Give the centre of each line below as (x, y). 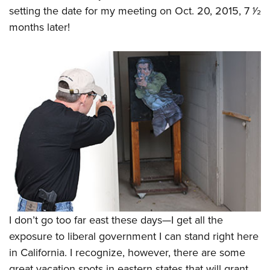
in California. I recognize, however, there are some (127, 252)
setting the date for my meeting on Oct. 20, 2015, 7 (131, 11)
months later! (39, 27)
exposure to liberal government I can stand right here (134, 236)
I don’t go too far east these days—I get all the (116, 219)
